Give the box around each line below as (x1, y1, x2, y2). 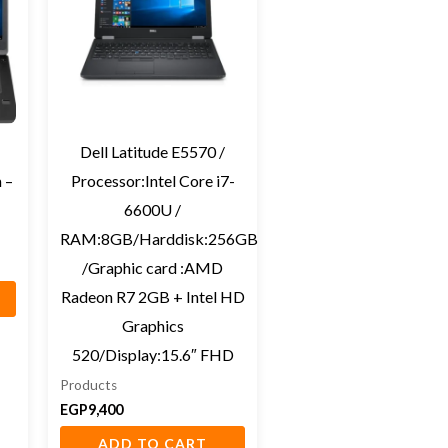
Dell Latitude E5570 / (80, 141, 225, 161)
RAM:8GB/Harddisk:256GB (59, 228, 258, 248)
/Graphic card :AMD (82, 257, 223, 277)
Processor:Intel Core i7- (70, 170, 235, 190)
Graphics (121, 315, 184, 335)
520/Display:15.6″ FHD (71, 344, 234, 364)
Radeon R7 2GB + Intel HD (60, 286, 245, 306)
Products (59, 376, 117, 393)
